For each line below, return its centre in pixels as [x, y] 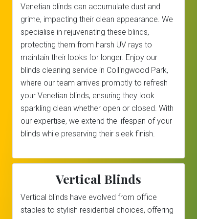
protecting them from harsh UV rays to [86, 45]
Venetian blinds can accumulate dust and [90, 7]
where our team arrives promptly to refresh [94, 83]
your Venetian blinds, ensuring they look [88, 96]
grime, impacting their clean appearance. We [97, 19]
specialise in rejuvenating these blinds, [85, 32]
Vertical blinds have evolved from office [89, 197]
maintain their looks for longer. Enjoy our [89, 57]
